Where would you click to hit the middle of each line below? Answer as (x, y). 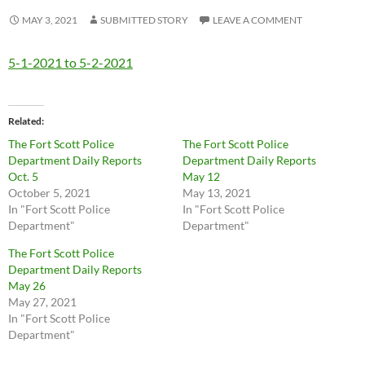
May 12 (201, 176)
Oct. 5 (23, 176)
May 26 (27, 286)
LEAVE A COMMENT (257, 20)
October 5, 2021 (49, 193)
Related (25, 121)
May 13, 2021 (217, 193)
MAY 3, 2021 (50, 20)
